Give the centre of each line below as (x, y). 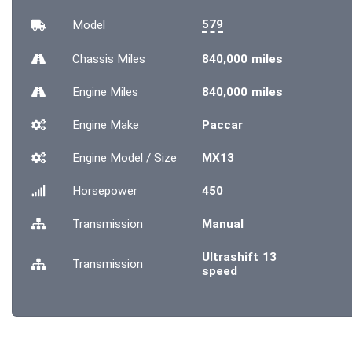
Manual (222, 224)
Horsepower (104, 191)
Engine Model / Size (124, 158)
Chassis (94, 59)
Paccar (222, 125)
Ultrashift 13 (239, 257)
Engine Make (105, 125)
